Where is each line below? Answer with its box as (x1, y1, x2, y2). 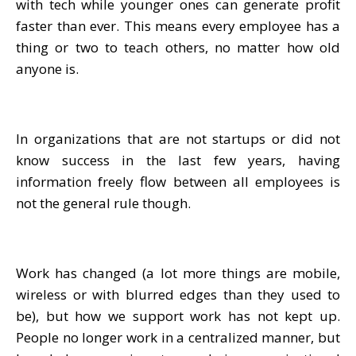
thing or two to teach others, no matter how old (16, 37, 340, 56)
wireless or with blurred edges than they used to (16, 284, 340, 304)
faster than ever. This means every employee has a (16, 16, 340, 35)
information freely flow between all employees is (16, 172, 340, 191)
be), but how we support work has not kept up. (16, 306, 340, 325)
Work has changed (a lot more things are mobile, (16, 263, 340, 282)
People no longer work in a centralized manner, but (16, 327, 340, 346)
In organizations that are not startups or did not (16, 129, 340, 148)
